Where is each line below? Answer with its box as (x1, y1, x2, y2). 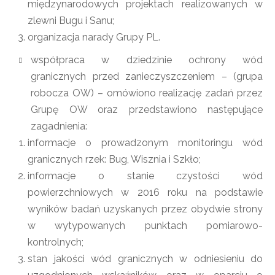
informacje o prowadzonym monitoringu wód (28, 137, 263, 149)
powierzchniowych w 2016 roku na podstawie (28, 187, 263, 198)
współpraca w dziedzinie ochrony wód (31, 54, 263, 66)
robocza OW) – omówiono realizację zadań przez (31, 87, 263, 99)
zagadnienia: (31, 120, 87, 132)
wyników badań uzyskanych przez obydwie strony (28, 203, 263, 215)
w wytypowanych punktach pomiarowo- (28, 220, 263, 231)
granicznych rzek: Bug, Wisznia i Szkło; (28, 153, 201, 165)
